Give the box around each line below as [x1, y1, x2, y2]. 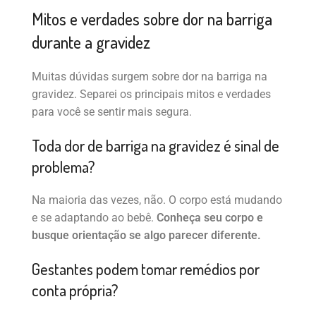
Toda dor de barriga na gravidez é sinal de [32, 135, 279, 155]
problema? [32, 156, 95, 176]
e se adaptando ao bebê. [32, 210, 157, 224]
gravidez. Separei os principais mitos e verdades [32, 87, 271, 101]
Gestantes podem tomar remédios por [32, 258, 260, 279]
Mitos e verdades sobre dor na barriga [32, 7, 272, 30]
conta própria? [32, 279, 119, 300]
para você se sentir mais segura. [32, 104, 192, 119]
